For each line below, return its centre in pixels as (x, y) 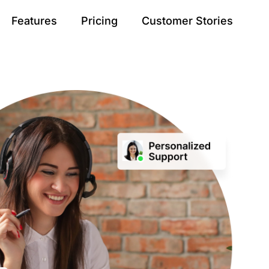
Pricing (99, 21)
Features (34, 21)
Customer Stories (187, 21)
